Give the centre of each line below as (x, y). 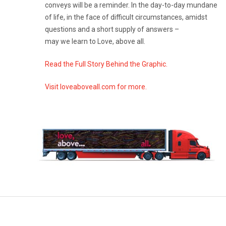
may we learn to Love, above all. (95, 42)
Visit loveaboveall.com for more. (96, 87)
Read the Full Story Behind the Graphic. (106, 64)
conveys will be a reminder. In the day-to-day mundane (131, 5)
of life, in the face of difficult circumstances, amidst (126, 17)
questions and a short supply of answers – (112, 30)
